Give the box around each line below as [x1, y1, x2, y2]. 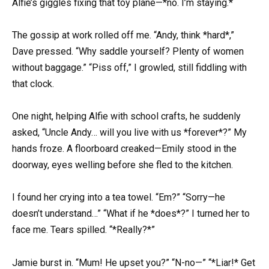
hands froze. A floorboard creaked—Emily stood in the [12, 143, 237, 155]
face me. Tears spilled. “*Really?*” [12, 224, 155, 236]
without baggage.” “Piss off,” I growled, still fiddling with [12, 62, 247, 74]
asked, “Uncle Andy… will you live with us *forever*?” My [12, 127, 247, 139]
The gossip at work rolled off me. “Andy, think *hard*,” [12, 29, 234, 41]
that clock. [12, 78, 54, 90]
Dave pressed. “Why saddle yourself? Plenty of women [12, 46, 244, 58]
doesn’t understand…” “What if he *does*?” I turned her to [12, 208, 250, 220]
